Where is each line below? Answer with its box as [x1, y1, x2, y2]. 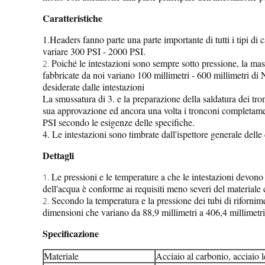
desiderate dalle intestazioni [43, 80, 144, 93]
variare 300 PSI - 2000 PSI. [43, 45, 146, 57]
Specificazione [43, 227, 99, 240]
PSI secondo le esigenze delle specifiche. [43, 116, 195, 128]
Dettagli [43, 148, 74, 162]
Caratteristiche [43, 11, 102, 25]
